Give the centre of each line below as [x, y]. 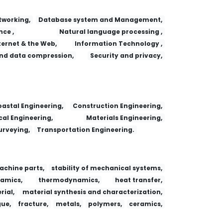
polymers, [105, 204]
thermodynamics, [69, 180]
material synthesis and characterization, [93, 192]
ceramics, [146, 204]
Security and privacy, [126, 56]
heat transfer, [139, 180]
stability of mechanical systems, [107, 168]
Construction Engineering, [118, 106]
